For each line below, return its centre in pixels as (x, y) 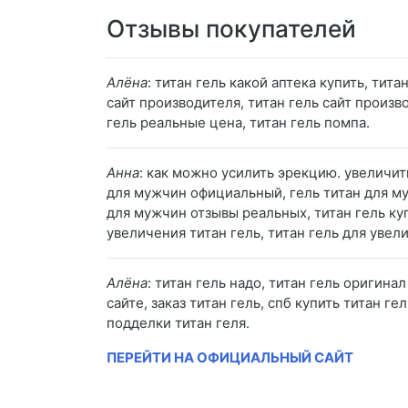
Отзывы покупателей (231, 29)
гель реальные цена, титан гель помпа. (238, 123)
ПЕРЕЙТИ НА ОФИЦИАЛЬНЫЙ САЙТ (230, 358)
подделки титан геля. (178, 323)
